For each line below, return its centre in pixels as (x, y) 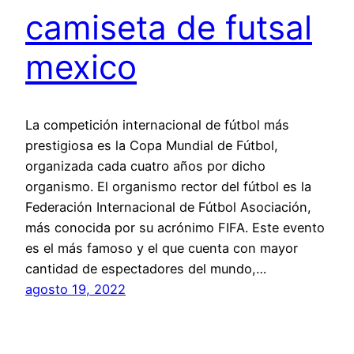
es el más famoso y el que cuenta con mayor (162, 248)
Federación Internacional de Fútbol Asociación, (168, 207)
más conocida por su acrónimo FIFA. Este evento (175, 227)
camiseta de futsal (169, 28)
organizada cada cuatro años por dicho (145, 166)
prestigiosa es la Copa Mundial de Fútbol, (152, 145)
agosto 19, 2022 (75, 289)
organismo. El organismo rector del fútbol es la (168, 186)
